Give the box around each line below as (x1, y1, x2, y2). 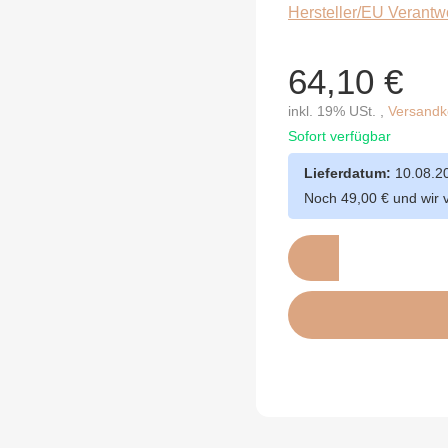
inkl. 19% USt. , (288, 103, 388, 119)
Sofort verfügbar (288, 128, 391, 144)
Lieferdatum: (304, 165, 391, 181)
